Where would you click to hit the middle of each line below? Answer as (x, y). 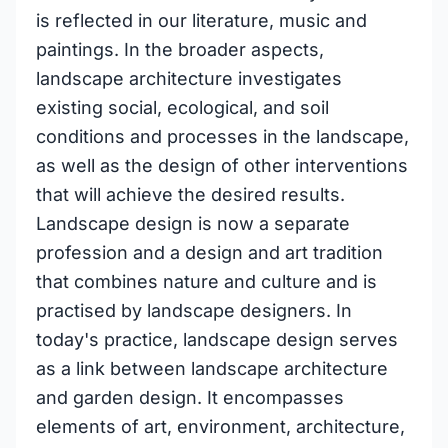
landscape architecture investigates (189, 78)
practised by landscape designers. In (194, 310)
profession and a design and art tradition (209, 252)
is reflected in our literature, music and (201, 20)
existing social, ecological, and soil (182, 107)
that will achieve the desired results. (190, 194)
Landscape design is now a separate (193, 223)
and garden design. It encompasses (190, 397)
